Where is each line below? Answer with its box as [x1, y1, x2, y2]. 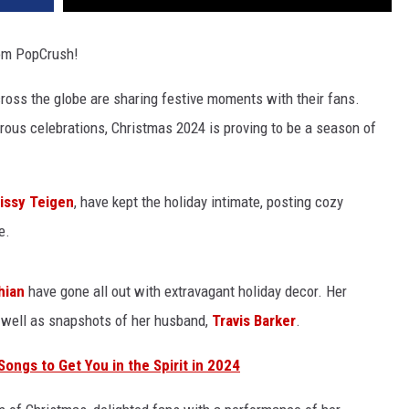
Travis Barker [212, 311, 296, 330]
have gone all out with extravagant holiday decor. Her [25, 282, 347, 301]
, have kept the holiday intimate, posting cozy [74, 193, 343, 212]
